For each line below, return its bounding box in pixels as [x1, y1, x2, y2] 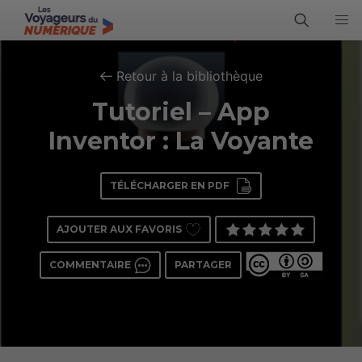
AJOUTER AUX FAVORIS [57, 223, 182, 235]
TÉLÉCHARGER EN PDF [110, 179, 229, 192]
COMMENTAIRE [48, 259, 131, 271]
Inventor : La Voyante [48, 126, 314, 156]
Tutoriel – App [92, 97, 270, 127]
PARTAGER [174, 259, 232, 271]
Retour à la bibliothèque [116, 68, 263, 84]
